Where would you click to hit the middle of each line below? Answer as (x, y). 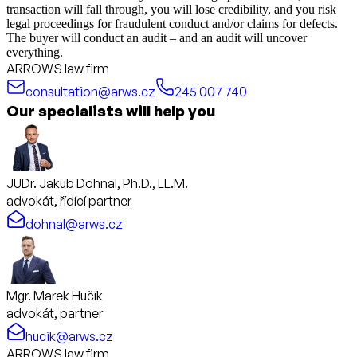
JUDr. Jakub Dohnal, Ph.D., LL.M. (97, 183)
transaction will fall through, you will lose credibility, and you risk (171, 9)
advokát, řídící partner (69, 200)
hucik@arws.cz (69, 336)
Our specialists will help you (111, 110)
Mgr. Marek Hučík (55, 295)
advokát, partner (55, 313)
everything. (35, 52)
